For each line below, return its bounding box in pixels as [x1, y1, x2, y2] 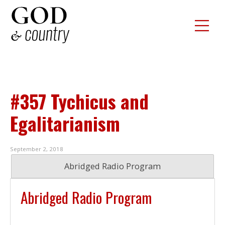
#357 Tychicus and [10, 87, 149, 115]
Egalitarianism [10, 109, 120, 137]
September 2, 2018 [10, 145, 63, 153]
